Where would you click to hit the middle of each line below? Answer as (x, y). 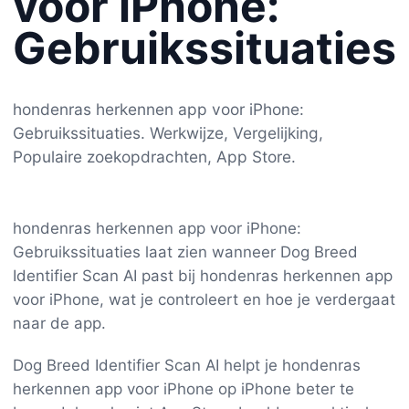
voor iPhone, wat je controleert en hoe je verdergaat (204, 299)
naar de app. (59, 323)
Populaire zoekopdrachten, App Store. (154, 157)
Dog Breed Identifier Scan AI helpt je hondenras (187, 365)
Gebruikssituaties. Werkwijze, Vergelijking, (168, 133)
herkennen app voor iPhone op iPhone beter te (184, 388)
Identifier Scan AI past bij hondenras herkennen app (203, 275)
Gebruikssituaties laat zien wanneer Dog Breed (185, 252)
